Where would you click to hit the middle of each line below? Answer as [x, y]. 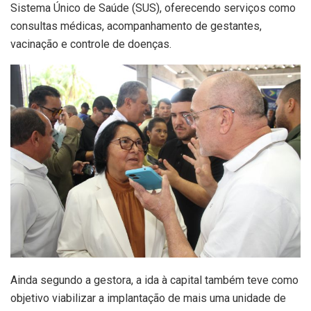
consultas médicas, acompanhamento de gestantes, [136, 26]
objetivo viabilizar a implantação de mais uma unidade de [148, 299]
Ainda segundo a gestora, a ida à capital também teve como [154, 280]
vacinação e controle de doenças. [91, 44]
